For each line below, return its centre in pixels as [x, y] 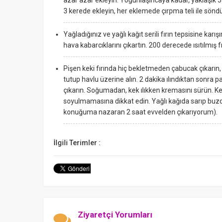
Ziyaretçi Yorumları [115, 215]
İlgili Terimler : [77, 143]
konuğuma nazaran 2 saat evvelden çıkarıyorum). [140, 112]
